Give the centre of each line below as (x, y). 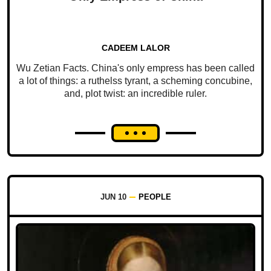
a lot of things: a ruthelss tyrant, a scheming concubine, (135, 81)
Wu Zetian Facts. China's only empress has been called (135, 68)
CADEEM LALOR (135, 48)
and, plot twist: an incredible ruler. (135, 94)
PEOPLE (155, 197)
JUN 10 (113, 197)
